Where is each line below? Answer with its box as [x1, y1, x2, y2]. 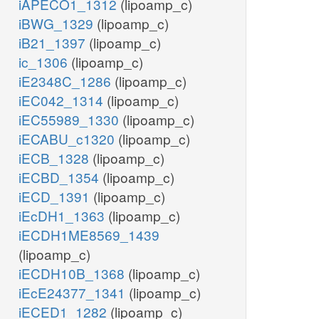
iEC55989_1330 [19, 110, 122, 130]
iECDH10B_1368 [19, 263, 128, 283]
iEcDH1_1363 [19, 206, 108, 226]
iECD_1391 [19, 187, 93, 206]
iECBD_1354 [19, 167, 103, 187]
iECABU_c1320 [19, 129, 118, 149]
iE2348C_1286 [19, 71, 115, 91]
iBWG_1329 [19, 14, 97, 33]
